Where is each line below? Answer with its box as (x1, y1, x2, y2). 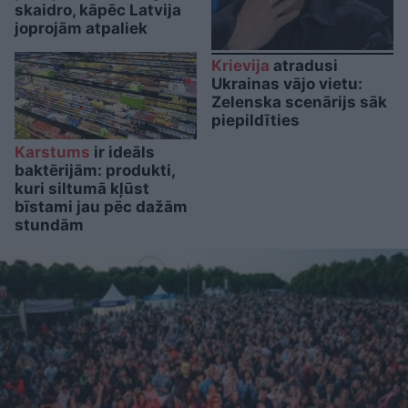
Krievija (211, 56, 270, 76)
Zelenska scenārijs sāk (211, 93, 387, 112)
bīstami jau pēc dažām (15, 198, 188, 217)
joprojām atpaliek (15, 19, 148, 38)
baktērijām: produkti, (15, 161, 175, 180)
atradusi (270, 56, 338, 76)
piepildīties (211, 111, 300, 130)
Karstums (15, 143, 90, 162)
